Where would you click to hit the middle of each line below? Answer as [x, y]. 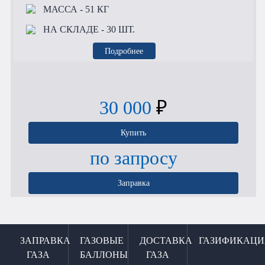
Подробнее [124, 51]
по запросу [133, 158]
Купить [133, 132]
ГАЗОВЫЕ [101, 240]
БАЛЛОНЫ [104, 254]
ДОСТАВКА [166, 240]
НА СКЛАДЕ [71, 30]
